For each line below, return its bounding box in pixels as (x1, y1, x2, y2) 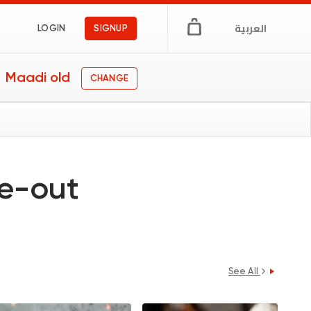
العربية (235, 19, 267, 37)
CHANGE (90, 72, 128, 83)
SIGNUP (94, 23, 128, 33)
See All (228, 266, 260, 276)
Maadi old (6, 69, 70, 86)
